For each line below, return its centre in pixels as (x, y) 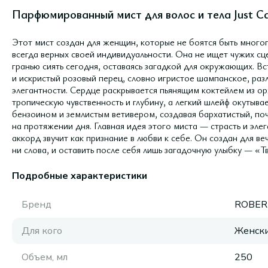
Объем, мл (45, 257)
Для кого (42, 231)
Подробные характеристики (80, 176)
